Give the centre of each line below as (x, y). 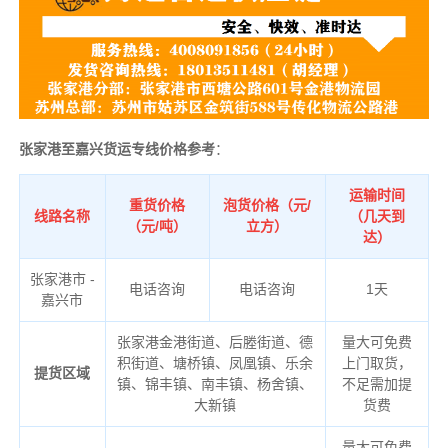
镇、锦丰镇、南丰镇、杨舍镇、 (215, 384)
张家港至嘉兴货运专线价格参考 (116, 149)
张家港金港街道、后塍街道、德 (215, 342)
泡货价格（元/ (267, 205)
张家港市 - (62, 279)
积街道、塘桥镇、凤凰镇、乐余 (215, 363)
